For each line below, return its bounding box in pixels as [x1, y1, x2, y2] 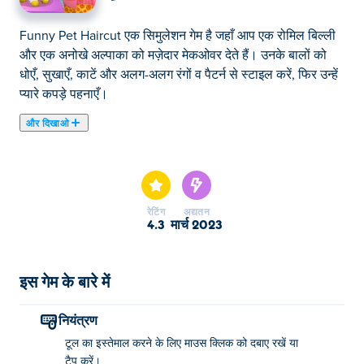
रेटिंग [147, 206, 165, 217]
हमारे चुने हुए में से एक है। [19, 154, 135, 167]
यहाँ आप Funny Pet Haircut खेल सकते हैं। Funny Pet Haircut [19, 135, 337, 148]
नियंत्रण [69, 312, 97, 327]
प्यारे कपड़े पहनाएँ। [19, 88, 108, 101]
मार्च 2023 [180, 216, 223, 232]
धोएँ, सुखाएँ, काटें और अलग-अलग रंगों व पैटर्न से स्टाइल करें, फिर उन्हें [19, 68, 338, 81]
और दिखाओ [26, 117, 69, 128]
